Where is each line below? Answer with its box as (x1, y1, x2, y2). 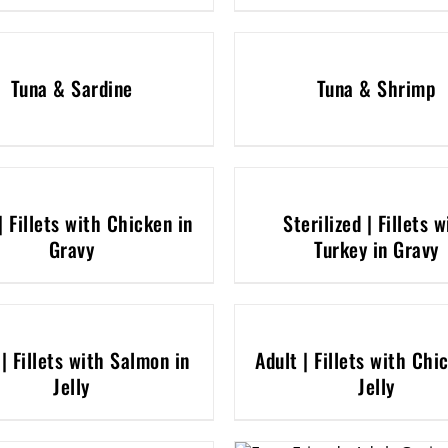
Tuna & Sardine (10, 73, 133, 103)
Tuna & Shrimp (316, 73, 437, 103)
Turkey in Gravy (314, 234, 439, 264)
